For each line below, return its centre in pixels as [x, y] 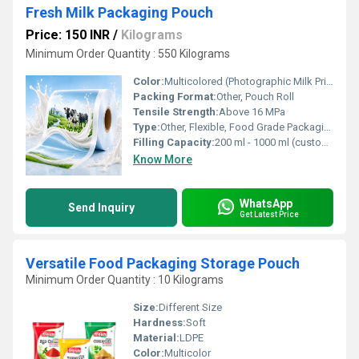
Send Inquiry [101, 208]
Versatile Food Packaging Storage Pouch [163, 263]
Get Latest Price [269, 214]
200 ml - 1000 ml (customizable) [268, 142]
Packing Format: [175, 97]
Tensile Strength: [176, 112]
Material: [156, 338]
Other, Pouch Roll [255, 97]
